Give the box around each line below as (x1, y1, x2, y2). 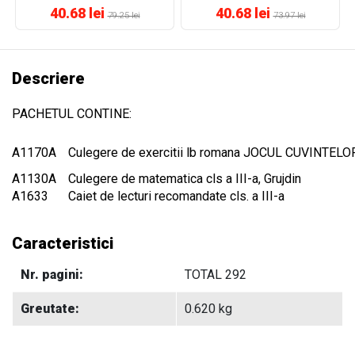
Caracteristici (12, 233, 113, 253)
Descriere (12, 68, 85, 88)
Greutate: (21, 300, 79, 316)
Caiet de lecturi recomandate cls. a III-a (68, 188, 284, 204)
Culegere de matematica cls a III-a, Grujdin (68, 170, 301, 186)
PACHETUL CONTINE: (12, 105, 132, 121)
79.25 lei (107, 10, 140, 21)
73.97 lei (273, 10, 306, 21)
